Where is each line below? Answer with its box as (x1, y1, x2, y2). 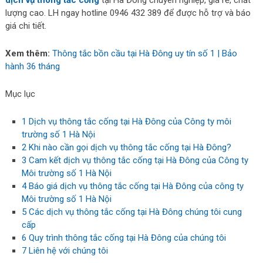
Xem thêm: (5, 48, 50, 59)
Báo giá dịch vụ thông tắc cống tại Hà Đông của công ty (26, 181, 244, 191)
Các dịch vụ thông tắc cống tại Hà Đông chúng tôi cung (26, 207, 242, 217)
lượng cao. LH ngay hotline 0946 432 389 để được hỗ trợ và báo (5, 8, 251, 18)
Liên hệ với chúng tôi (26, 245, 109, 256)
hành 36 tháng (5, 61, 60, 72)
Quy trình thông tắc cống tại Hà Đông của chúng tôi (26, 232, 227, 243)
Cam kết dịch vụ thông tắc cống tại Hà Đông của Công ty (26, 155, 249, 166)
